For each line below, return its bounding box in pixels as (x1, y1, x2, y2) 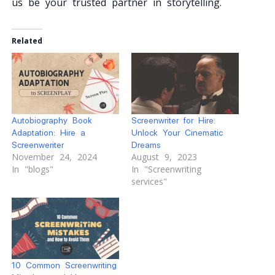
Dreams (131, 139, 161, 150)
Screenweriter (11, 139, 64, 150)
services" (131, 175, 167, 187)
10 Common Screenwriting (11, 260, 117, 270)
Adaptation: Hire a (11, 127, 85, 137)
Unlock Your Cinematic (131, 127, 223, 137)
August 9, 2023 (131, 150, 197, 163)
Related (11, 35, 42, 46)
